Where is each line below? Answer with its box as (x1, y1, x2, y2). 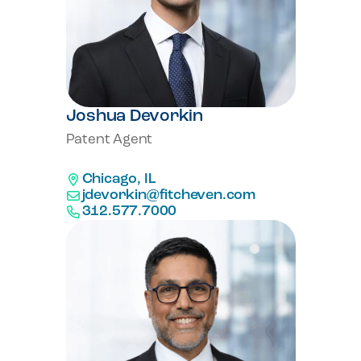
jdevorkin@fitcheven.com (81, 188, 255, 203)
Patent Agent (65, 133, 153, 147)
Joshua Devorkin (65, 108, 204, 125)
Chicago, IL (81, 172, 156, 187)
